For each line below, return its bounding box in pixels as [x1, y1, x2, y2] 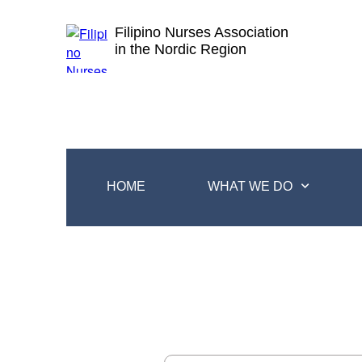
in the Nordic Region [115, 41, 246, 57]
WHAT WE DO [208, 179, 293, 193]
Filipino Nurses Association [115, 24, 288, 40]
